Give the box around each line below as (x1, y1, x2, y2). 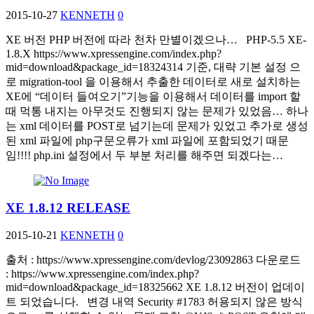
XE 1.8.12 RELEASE (6, 200, 130, 215)
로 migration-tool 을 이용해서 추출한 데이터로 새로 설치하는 (6, 76, 301, 88)
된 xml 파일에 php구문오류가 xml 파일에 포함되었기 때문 (6, 135, 289, 147)
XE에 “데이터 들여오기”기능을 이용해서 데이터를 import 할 (6, 90, 301, 103)
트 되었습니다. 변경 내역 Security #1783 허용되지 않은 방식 (6, 295, 303, 308)
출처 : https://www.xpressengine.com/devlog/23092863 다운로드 (6, 253, 301, 266)
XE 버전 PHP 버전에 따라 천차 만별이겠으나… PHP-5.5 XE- (6, 34, 306, 46)
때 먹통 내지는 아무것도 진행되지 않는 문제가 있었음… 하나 (6, 105, 308, 118)
